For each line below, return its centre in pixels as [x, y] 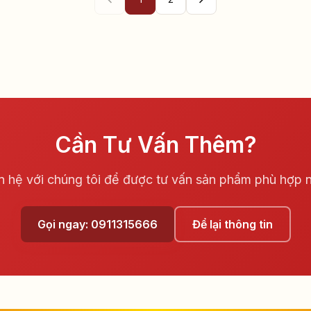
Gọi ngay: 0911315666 [97, 224]
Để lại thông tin [232, 224]
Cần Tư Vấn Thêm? [155, 144]
